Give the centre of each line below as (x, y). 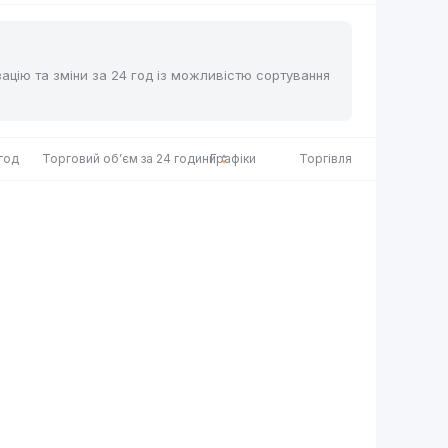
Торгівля (325, 158)
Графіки (232, 158)
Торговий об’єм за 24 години (129, 158)
